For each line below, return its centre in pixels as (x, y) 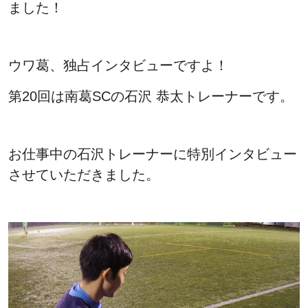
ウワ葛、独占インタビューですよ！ (118, 65)
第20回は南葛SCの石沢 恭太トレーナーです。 (151, 96)
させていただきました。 (84, 174)
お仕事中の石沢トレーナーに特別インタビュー (153, 154)
